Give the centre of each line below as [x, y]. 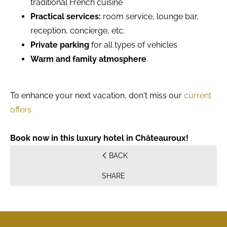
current [198, 96]
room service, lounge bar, [150, 16]
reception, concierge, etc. [78, 31]
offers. [22, 110]
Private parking [60, 45]
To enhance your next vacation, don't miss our [97, 96]
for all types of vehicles [133, 45]
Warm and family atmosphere [88, 59]
